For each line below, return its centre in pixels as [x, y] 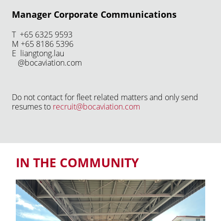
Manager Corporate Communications [95, 14]
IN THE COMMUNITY [77, 162]
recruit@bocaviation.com [96, 106]
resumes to [32, 106]
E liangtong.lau [38, 53]
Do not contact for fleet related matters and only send [105, 97]
